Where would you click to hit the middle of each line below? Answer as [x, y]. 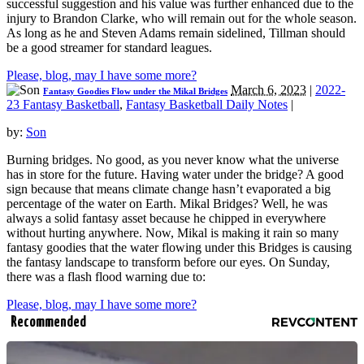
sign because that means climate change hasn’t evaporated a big [169, 189]
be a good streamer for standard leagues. [109, 48]
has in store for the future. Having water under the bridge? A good [175, 175]
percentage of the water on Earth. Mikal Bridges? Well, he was [167, 204]
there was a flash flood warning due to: [106, 277]
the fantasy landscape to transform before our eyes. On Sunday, [168, 262]
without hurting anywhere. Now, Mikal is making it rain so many [173, 233]
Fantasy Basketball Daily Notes [207, 105]
